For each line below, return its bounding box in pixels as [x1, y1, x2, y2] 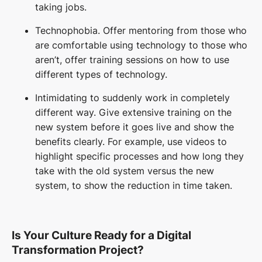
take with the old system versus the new [35, 165, 214, 177]
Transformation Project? [12, 243, 144, 257]
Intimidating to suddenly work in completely [35, 92, 230, 104]
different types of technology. [35, 68, 167, 81]
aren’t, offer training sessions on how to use [35, 54, 229, 66]
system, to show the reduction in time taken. [35, 180, 232, 192]
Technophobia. [35, 25, 103, 37]
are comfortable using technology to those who [35, 39, 247, 51]
